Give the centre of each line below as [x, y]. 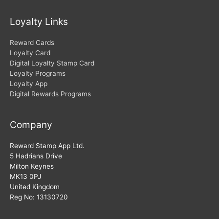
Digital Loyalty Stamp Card [52, 63]
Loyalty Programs [38, 73]
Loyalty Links [39, 21]
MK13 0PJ [25, 177]
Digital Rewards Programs [50, 94]
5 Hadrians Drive [36, 156]
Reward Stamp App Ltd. [47, 146]
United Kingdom [35, 187]
